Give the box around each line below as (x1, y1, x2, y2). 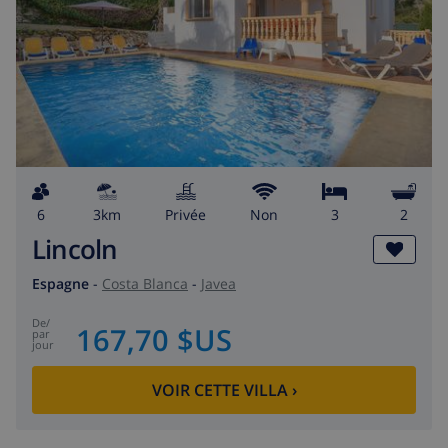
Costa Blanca (102, 273, 188, 293)
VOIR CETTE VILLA (151, 379, 288, 402)
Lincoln (32, 231, 118, 267)
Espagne (32, 273, 89, 293)
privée (173, 204, 206, 224)
